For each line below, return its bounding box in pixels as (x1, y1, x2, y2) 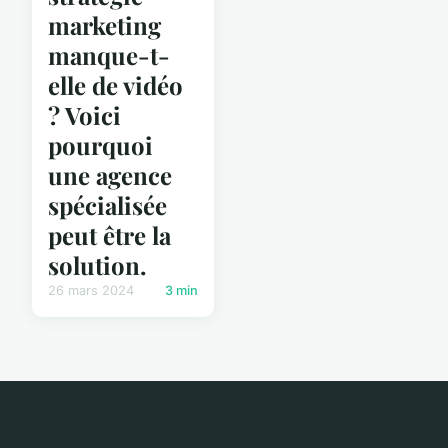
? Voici (48, 98, 121, 131)
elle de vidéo (48, 68, 183, 101)
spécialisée (48, 188, 167, 221)
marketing (48, 8, 161, 41)
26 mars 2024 (48, 282, 134, 298)
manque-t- (48, 38, 170, 71)
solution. (48, 248, 146, 281)
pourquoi (48, 128, 153, 161)
